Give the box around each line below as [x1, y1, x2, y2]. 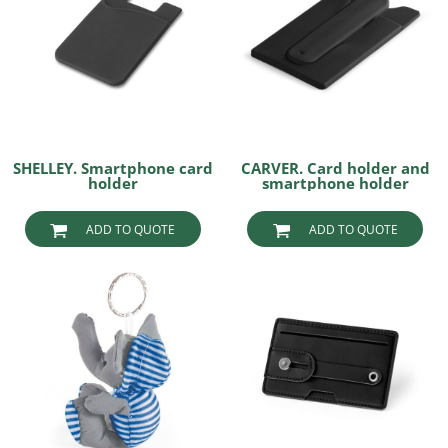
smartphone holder [261, 173, 409, 194]
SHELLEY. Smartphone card [12, 158, 213, 179]
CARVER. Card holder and [240, 158, 430, 179]
